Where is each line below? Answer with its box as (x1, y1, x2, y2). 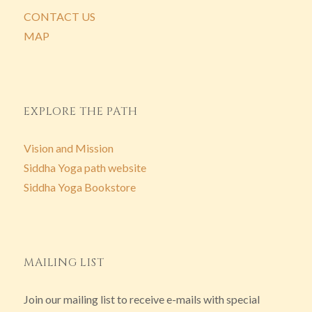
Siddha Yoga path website (24, 160, 147, 174)
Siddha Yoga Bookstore (24, 180, 136, 194)
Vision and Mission (24, 141, 114, 155)
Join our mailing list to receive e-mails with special (24, 292, 260, 306)
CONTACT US (24, 9, 96, 23)
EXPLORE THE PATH (24, 103, 138, 119)
